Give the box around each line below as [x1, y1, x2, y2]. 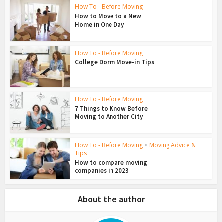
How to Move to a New [75, 12, 142, 21]
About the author [77, 193, 145, 205]
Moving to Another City [75, 112, 143, 121]
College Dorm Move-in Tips [75, 58, 155, 67]
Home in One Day [75, 20, 124, 29]
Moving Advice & [149, 141, 196, 150]
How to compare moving [75, 158, 148, 167]
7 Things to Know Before [75, 104, 148, 113]
